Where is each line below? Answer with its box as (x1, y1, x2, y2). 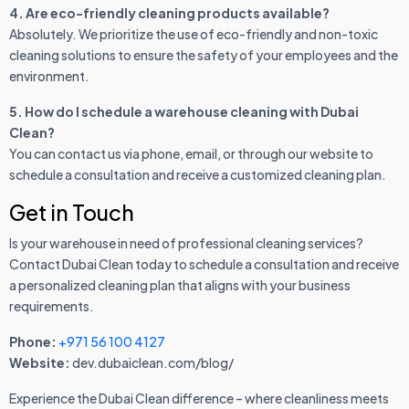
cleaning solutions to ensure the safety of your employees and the (9, 47, 398, 64)
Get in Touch (9, 199, 134, 226)
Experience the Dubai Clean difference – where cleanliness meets (9, 390, 389, 407)
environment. (9, 68, 89, 85)
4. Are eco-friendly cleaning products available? (9, 5, 330, 22)
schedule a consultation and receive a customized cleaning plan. (9, 166, 386, 184)
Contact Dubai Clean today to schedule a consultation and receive (9, 256, 399, 273)
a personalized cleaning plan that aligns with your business (9, 277, 351, 294)
